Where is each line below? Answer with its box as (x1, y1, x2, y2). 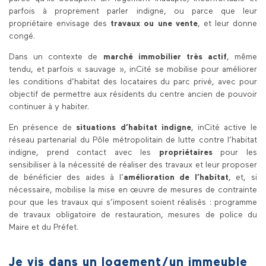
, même (226, 53, 257, 61)
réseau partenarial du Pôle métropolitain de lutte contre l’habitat (9, 136, 257, 144)
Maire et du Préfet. (9, 223, 78, 232)
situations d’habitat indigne (76, 123, 191, 132)
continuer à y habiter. (9, 103, 89, 111)
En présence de (9, 123, 77, 132)
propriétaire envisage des (9, 20, 107, 28)
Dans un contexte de (9, 53, 103, 61)
